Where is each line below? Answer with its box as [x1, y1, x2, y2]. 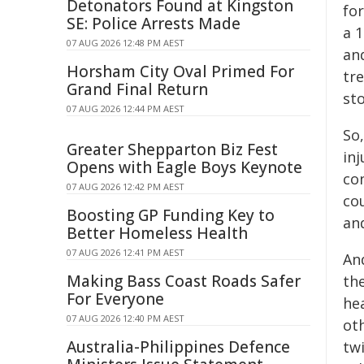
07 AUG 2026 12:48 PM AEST [67, 37, 184, 49]
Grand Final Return [67, 79, 208, 100]
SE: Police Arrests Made [67, 13, 240, 34]
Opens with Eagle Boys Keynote [67, 157, 302, 178]
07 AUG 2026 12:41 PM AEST [67, 246, 184, 258]
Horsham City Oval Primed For [67, 61, 294, 82]
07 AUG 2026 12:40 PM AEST [67, 312, 184, 324]
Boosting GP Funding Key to [67, 205, 275, 226]
